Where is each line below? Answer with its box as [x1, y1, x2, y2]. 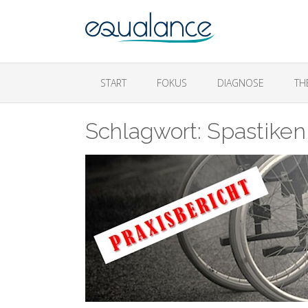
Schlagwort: [85, 118, 207, 144]
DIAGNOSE [217, 76, 264, 89]
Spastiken [207, 118, 306, 144]
